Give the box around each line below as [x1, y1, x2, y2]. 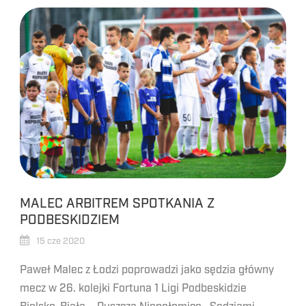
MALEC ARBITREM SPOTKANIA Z [20, 195, 214, 212]
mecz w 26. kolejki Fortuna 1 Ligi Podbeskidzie [20, 281, 247, 295]
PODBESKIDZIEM [20, 212, 120, 228]
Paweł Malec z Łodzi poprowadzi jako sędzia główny [20, 263, 274, 277]
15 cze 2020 [36, 236, 85, 247]
